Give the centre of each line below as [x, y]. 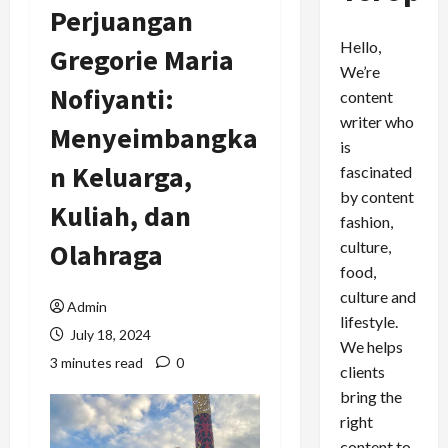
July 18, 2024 [109, 334]
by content [376, 196]
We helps [371, 346]
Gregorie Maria [142, 60]
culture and [377, 296]
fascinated [375, 171]
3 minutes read [96, 362]
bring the [370, 396]
